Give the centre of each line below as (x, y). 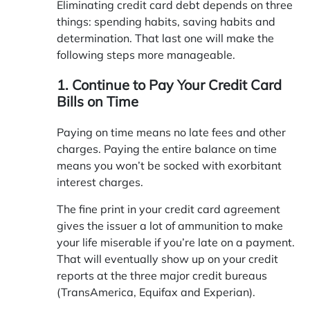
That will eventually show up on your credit (167, 258)
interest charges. (100, 182)
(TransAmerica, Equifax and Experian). (156, 292)
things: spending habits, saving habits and (166, 21)
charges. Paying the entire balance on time (167, 148)
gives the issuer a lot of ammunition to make (170, 225)
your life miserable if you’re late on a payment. (176, 242)
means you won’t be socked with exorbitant (169, 165)
